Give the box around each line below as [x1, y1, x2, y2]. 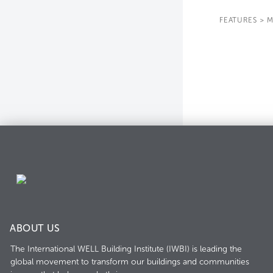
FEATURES [219, 16, 257, 24]
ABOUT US [10, 222, 60, 234]
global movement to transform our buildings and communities [10, 257, 249, 267]
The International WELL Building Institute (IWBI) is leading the [10, 244, 242, 254]
